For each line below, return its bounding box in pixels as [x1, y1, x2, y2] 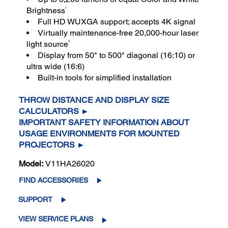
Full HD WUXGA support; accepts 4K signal [38, 17, 196, 27]
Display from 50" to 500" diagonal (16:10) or [38, 50, 195, 61]
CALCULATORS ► [19, 106, 90, 117]
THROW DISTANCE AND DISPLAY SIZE [19, 95, 170, 105]
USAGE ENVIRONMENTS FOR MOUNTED [19, 129, 180, 139]
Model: [19, 159, 44, 169]
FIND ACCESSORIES [19, 176, 89, 185]
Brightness [26, 6, 66, 16]
